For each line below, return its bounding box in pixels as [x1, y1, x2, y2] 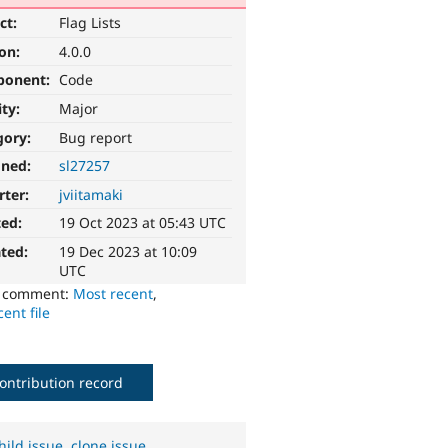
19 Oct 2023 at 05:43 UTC [59, 213, 227, 233]
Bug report [59, 127, 133, 147]
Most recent [73, 284, 154, 304]
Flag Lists [59, 13, 122, 33]
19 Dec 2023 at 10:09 [59, 242, 198, 262]
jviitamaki [59, 184, 124, 204]
